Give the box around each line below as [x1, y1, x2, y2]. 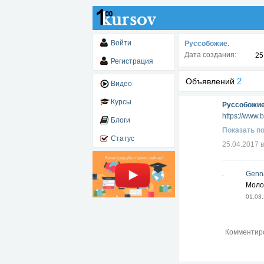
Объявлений [186, 77, 237, 86]
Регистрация [111, 57, 153, 65]
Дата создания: [184, 51, 236, 59]
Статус [111, 134, 134, 143]
